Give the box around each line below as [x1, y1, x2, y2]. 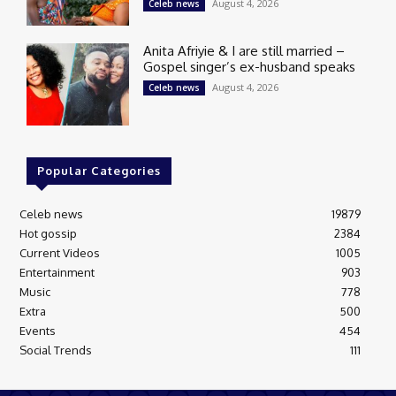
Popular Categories [37, 163, 161, 178]
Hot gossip [19, 225, 77, 240]
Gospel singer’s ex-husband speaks [143, 57, 356, 75]
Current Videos [19, 245, 100, 260]
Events [19, 323, 56, 338]
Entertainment [19, 264, 95, 279]
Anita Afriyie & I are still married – [143, 42, 346, 59]
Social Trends [19, 342, 92, 357]
